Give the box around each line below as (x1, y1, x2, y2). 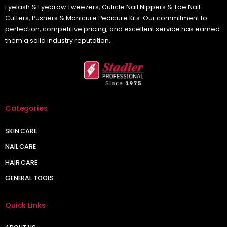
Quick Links (5, 200, 46, 210)
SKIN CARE (5, 126, 37, 135)
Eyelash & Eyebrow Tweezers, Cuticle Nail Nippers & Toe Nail (5, 2, 200, 11)
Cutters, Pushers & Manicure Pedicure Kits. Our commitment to (5, 13, 207, 22)
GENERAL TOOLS (5, 173, 54, 182)
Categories (5, 103, 48, 113)
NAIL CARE (5, 142, 36, 151)
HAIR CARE (5, 158, 37, 167)
